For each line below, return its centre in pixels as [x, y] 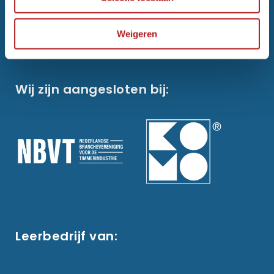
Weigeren [137, 34]
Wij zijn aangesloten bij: [92, 89]
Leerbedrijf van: [66, 236]
